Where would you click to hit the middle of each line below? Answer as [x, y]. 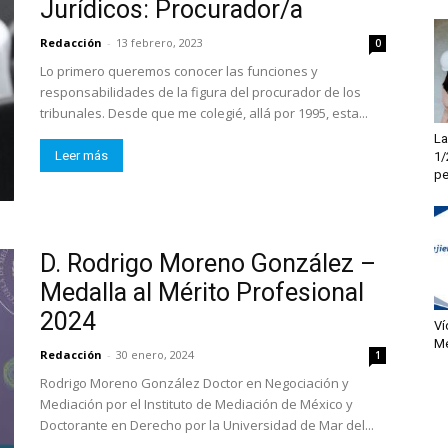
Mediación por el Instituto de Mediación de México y [196, 404]
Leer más [81, 155]
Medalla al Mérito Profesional [202, 292]
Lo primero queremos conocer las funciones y [179, 71]
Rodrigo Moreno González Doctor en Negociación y [194, 383]
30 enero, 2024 [155, 354]
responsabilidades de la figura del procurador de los [200, 92]
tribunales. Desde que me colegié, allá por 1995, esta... [204, 113]
